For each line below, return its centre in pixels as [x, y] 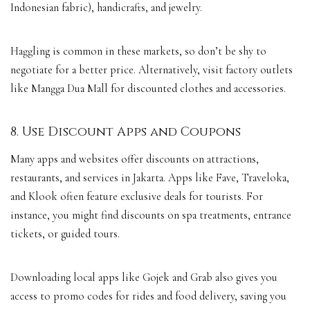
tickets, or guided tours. [65, 234]
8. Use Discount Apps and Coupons [126, 132]
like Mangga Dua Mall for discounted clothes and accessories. [148, 89]
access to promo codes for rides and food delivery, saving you [148, 296]
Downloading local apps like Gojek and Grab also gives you [144, 277]
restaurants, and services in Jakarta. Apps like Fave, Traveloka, [150, 177]
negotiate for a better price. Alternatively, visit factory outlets [152, 70]
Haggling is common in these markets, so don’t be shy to [138, 52]
